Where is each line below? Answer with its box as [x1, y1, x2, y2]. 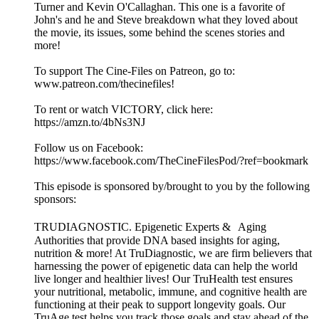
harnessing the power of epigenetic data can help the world [34, 260, 298, 273]
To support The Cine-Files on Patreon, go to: [34, 65, 235, 78]
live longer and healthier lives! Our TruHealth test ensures [34, 273, 293, 286]
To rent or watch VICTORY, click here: [34, 103, 213, 116]
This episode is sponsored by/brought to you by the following [34, 180, 310, 193]
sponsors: [34, 193, 76, 206]
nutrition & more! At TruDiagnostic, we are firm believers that [34, 247, 312, 260]
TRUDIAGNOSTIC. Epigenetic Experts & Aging [34, 221, 266, 234]
